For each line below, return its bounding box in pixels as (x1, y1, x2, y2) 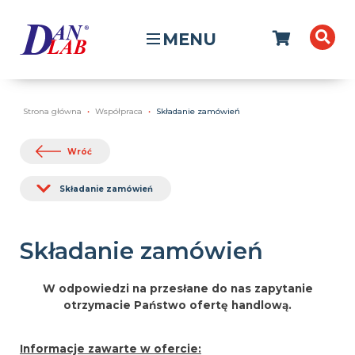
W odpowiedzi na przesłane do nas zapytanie (42, 281, 313, 295)
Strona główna (23, 106, 82, 116)
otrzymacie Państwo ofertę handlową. (63, 298, 292, 311)
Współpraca (95, 106, 143, 116)
